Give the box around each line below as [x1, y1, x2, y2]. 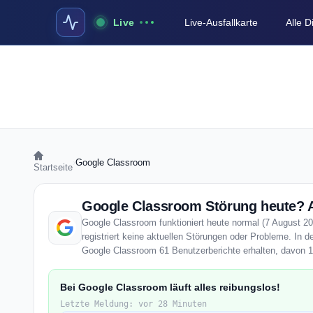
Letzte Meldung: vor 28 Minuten [60, 299, 207, 309]
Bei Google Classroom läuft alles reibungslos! [60, 282, 280, 293]
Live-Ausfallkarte [184, 17, 259, 28]
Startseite [34, 162, 73, 173]
